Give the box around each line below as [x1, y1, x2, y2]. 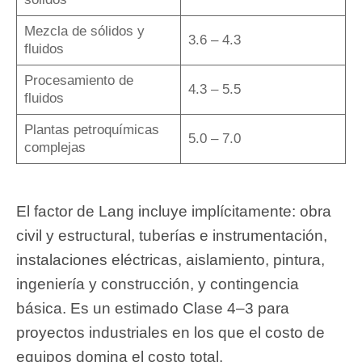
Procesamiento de [23, 73, 133, 89]
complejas [23, 140, 86, 156]
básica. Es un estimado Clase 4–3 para [16, 299, 289, 317]
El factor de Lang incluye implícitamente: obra [16, 202, 331, 220]
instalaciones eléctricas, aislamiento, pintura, [16, 250, 325, 268]
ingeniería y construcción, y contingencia [16, 275, 299, 293]
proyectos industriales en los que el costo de [16, 323, 325, 341]
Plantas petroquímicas [23, 122, 159, 138]
